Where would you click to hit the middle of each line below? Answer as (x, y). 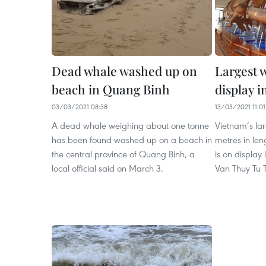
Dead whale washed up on (124, 71)
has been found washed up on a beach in (132, 140)
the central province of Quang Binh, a (123, 154)
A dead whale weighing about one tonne (130, 125)
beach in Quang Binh (111, 89)
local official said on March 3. (107, 168)
